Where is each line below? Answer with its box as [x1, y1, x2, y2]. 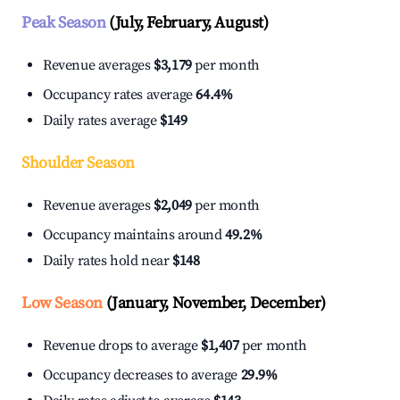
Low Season [21, 293, 103, 314]
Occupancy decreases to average [43, 366, 241, 385]
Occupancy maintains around [43, 226, 226, 245]
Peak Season [21, 12, 106, 34]
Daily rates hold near [43, 252, 173, 271]
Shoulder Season [21, 153, 135, 174]
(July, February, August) [105, 12, 269, 34]
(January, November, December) [103, 293, 327, 314]
